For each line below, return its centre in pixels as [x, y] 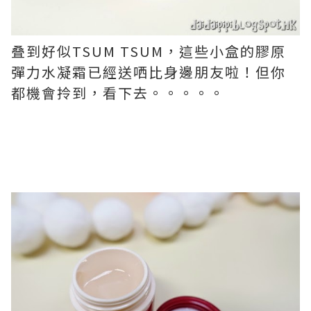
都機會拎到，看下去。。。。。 [118, 92]
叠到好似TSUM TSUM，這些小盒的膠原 [149, 51]
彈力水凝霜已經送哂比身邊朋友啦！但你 [149, 72]
